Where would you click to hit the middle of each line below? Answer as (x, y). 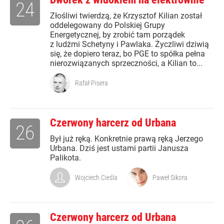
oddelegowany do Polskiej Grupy (107, 25)
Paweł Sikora (170, 178)
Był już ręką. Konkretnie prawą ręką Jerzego (126, 139)
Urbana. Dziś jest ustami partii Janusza (119, 148)
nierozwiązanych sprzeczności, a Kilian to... (126, 63)
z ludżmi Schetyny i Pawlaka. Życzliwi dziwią (129, 44)
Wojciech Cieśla (96, 178)
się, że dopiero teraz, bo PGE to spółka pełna (127, 54)
